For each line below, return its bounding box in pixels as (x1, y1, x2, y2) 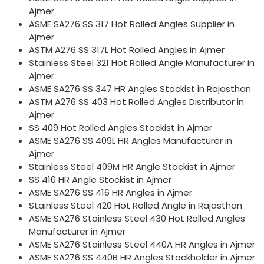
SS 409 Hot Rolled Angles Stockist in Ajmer (29, 121, 212, 134)
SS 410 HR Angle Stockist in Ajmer (29, 173, 171, 186)
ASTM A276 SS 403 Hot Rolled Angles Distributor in (29, 95, 244, 108)
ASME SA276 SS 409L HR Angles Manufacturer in (29, 134, 232, 147)
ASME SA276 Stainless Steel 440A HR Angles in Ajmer (29, 238, 255, 251)
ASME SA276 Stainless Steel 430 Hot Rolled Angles (29, 212, 245, 225)
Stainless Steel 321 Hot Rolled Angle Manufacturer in (29, 57, 255, 70)
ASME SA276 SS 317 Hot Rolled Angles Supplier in (29, 18, 235, 31)
